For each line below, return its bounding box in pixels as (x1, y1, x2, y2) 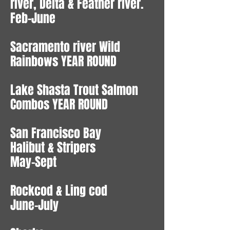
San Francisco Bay (10, 124, 104, 143)
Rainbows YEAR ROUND (10, 52, 117, 71)
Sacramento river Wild (10, 38, 120, 56)
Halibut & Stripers (10, 139, 95, 157)
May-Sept (10, 153, 56, 171)
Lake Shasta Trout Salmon (10, 81, 138, 100)
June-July (10, 196, 59, 215)
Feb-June (10, 9, 55, 28)
